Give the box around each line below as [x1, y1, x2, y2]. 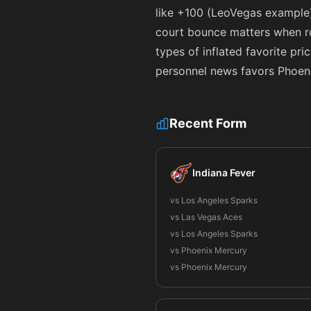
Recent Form [169, 116, 246, 131]
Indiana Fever [192, 167, 255, 178]
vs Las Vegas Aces [170, 212, 242, 222]
